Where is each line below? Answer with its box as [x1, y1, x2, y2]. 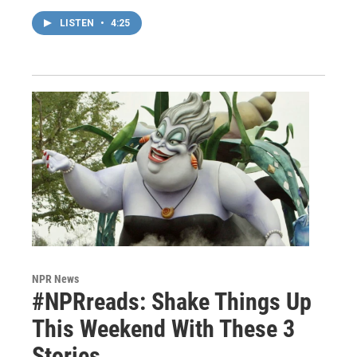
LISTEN [60, 17, 96, 29]
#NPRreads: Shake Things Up [32, 287, 312, 316]
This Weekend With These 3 [32, 314, 295, 343]
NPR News [32, 272, 79, 285]
